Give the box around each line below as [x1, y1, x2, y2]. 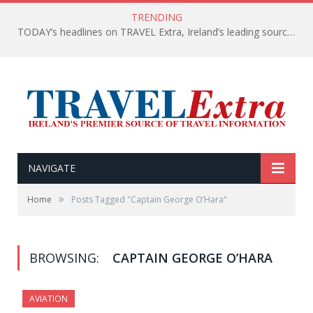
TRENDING [131, 10, 182, 24]
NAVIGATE [28, 161, 75, 175]
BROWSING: [29, 249, 103, 267]
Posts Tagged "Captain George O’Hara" [71, 194, 227, 206]
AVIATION [29, 293, 68, 305]
